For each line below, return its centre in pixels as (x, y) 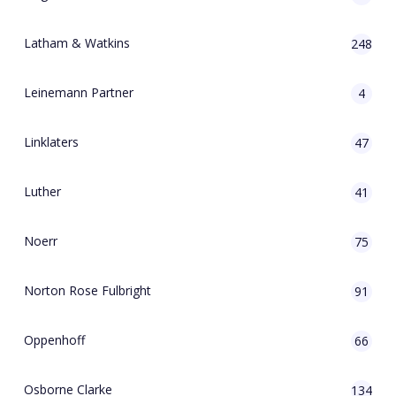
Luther (42, 191)
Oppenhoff (54, 340)
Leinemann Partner (79, 92)
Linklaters (51, 142)
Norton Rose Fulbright (88, 290)
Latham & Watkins (77, 43)
